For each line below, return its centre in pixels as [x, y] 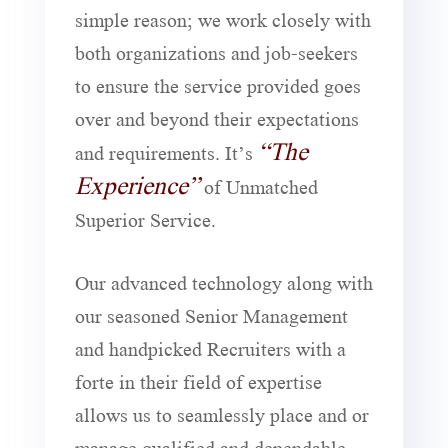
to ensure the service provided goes [217, 84]
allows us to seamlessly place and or [221, 413]
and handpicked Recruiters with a [210, 347]
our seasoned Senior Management [211, 314]
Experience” [136, 183]
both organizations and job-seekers [216, 51]
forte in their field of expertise [198, 380]
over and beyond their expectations [216, 117]
